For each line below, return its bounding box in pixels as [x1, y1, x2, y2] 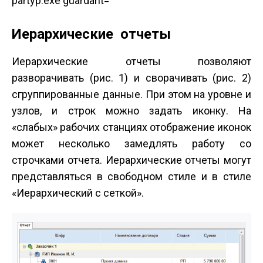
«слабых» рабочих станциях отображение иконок [12, 121, 251, 133]
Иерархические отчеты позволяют [12, 55, 251, 68]
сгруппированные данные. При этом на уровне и [12, 88, 251, 100]
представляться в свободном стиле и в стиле [12, 170, 251, 183]
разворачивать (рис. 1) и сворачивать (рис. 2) [12, 72, 251, 84]
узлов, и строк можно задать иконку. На [12, 104, 251, 117]
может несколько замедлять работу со [12, 137, 251, 150]
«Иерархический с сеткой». [12, 187, 144, 199]
